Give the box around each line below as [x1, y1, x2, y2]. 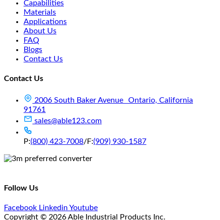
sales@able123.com [34, 117, 102, 125]
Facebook [4, 203, 37, 212]
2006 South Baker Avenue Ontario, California [34, 96, 193, 105]
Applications [24, 17, 67, 26]
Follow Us [4, 184, 38, 192]
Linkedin [39, 203, 68, 212]
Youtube [69, 203, 98, 212]
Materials [24, 8, 56, 16]
